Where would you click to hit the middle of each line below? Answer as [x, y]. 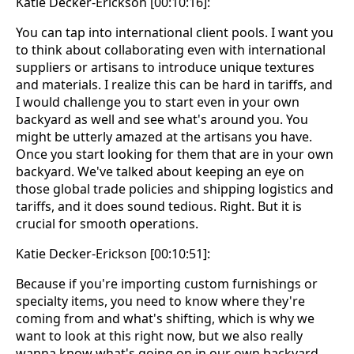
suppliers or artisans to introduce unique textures [165, 68]
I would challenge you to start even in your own [158, 102]
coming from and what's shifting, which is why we [165, 319]
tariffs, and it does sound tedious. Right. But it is [159, 207]
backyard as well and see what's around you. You [162, 120]
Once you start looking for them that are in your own [175, 154]
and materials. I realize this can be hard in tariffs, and [174, 85]
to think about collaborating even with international [171, 50]
